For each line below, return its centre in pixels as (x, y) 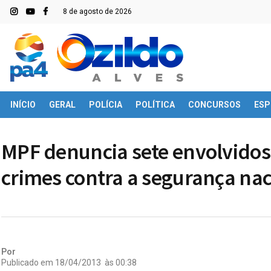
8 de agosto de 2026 (97, 11)
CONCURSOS (214, 105)
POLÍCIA (106, 105)
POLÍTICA (155, 105)
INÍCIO (23, 105)
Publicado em (27, 262)
